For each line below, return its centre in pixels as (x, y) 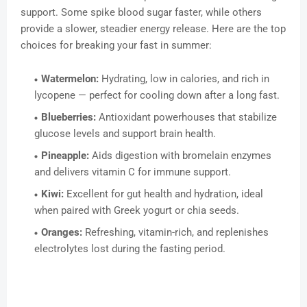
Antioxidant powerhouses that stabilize (186, 118)
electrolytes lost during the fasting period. (130, 249)
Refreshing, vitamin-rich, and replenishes (175, 233)
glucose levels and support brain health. (125, 134)
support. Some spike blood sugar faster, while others (141, 13)
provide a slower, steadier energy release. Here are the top (153, 29)
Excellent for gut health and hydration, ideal (163, 194)
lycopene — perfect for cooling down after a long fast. (157, 96)
